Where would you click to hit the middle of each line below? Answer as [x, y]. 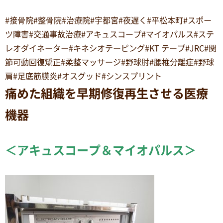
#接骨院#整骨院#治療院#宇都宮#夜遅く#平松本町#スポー [108, 20]
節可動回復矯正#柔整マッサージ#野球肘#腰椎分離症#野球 [110, 62]
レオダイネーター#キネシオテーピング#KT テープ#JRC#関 [111, 48]
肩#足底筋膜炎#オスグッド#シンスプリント [83, 76]
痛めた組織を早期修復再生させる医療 [107, 94]
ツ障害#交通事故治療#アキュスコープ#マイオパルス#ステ [110, 34]
